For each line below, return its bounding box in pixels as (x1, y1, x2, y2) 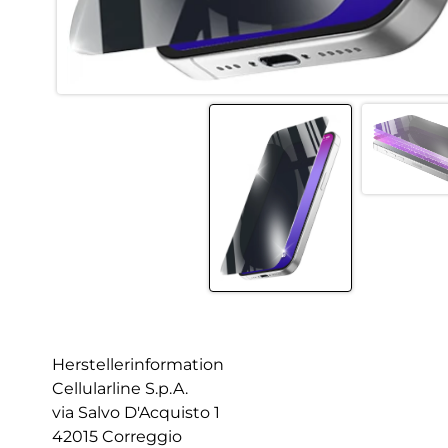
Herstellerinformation (52, 354, 224, 374)
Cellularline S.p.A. (52, 378, 188, 398)
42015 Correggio (52, 426, 182, 446)
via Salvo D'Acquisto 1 (52, 402, 220, 422)
